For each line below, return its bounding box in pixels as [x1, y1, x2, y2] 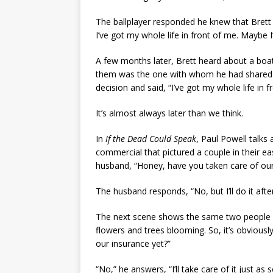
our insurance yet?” [96, 238, 171, 250]
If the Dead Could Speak [105, 133, 196, 145]
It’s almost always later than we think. [96, 107, 243, 119]
